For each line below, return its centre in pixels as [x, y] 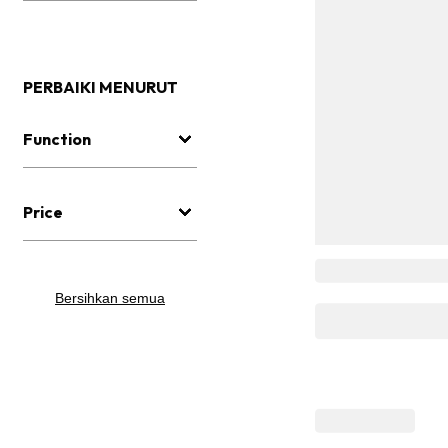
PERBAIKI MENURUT [100, 87]
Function [57, 139]
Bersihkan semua [110, 298]
